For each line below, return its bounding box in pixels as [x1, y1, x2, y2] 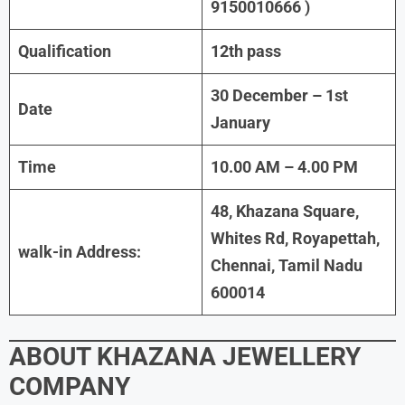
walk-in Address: [18, 241, 141, 261]
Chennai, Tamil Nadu [211, 255, 363, 275]
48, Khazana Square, [211, 201, 359, 221]
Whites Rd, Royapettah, [211, 228, 380, 248]
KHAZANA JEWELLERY [97, 341, 361, 372]
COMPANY [9, 371, 130, 401]
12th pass [211, 41, 281, 61]
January [211, 112, 270, 132]
